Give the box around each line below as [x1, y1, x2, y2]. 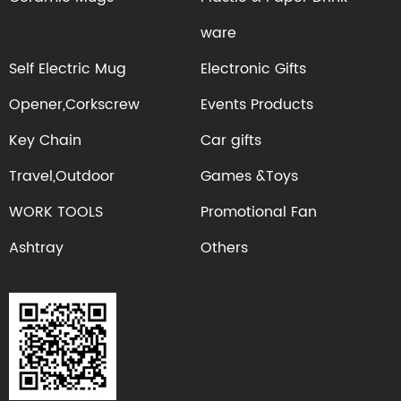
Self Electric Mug [9, 57, 126, 81]
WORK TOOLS [9, 200, 103, 224]
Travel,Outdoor [9, 165, 115, 188]
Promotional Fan [200, 200, 317, 224]
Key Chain [9, 129, 81, 152]
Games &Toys [200, 165, 298, 188]
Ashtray [9, 236, 64, 260]
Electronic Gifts [200, 57, 306, 81]
